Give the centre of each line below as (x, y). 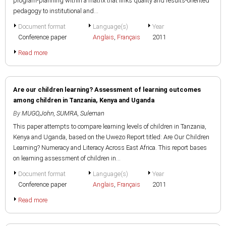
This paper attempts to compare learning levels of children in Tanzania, (110, 126)
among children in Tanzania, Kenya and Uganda (84, 100)
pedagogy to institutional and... (56, 11)
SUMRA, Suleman (80, 113)
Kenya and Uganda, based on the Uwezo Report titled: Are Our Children (111, 137)
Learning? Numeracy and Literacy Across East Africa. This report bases (110, 148)
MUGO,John (38, 113)
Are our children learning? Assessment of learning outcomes (107, 90)
